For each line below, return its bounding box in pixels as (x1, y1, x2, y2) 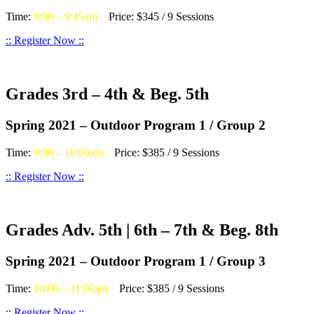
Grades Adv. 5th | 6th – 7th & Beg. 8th (6, 220, 278, 239)
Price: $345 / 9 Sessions (97, 11, 214, 23)
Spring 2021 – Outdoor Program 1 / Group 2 (6, 118, 266, 133)
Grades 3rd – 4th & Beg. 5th (6, 85, 209, 104)
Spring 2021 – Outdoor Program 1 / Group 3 (6, 253, 266, 268)
